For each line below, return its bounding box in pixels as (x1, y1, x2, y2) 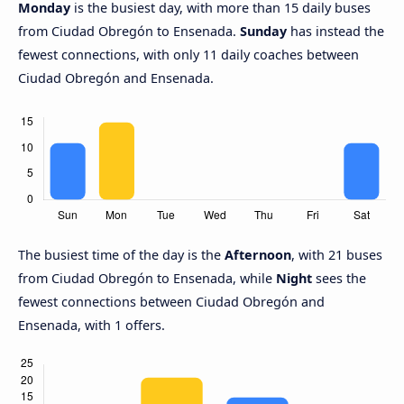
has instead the (287, 23, 384, 41)
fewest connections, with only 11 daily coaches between (18, 46, 359, 64)
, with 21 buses (291, 246, 382, 264)
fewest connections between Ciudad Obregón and (18, 293, 325, 311)
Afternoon (225, 246, 291, 264)
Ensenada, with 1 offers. (18, 317, 165, 335)
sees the (312, 270, 366, 288)
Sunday (240, 23, 287, 41)
